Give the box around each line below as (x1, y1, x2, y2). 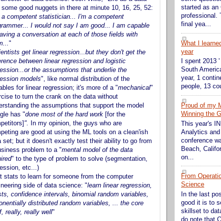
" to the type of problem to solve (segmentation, (11, 155, 147, 162)
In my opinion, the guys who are (31, 119, 122, 127)
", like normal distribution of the (41, 75, 130, 82)
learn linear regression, (87, 182, 152, 189)
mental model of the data (62, 146, 133, 153)
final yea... (181, 21, 211, 28)
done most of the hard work (25, 110, 105, 118)
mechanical (118, 84, 150, 91)
